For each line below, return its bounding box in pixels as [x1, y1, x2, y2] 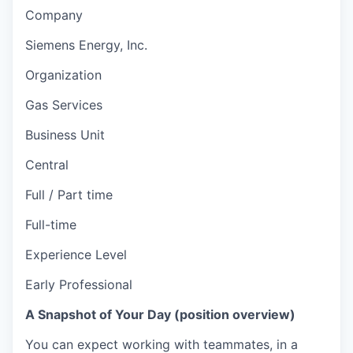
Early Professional [25, 276, 132, 292]
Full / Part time [25, 186, 113, 203]
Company [25, 6, 83, 23]
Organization [25, 66, 102, 83]
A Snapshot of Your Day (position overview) [25, 306, 295, 322]
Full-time [25, 216, 76, 232]
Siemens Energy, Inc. [25, 36, 147, 53]
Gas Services [25, 96, 102, 113]
